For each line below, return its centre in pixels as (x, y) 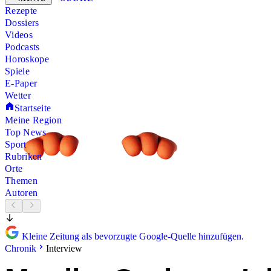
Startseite (33, 108)
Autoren (21, 193)
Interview (64, 248)
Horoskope (27, 59)
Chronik (21, 248)
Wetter (18, 96)
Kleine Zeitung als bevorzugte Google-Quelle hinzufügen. (132, 236)
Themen (21, 181)
